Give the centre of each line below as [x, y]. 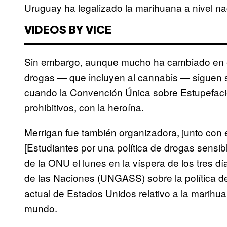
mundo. [41, 208]
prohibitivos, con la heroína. [84, 107]
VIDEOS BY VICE [68, 31]
